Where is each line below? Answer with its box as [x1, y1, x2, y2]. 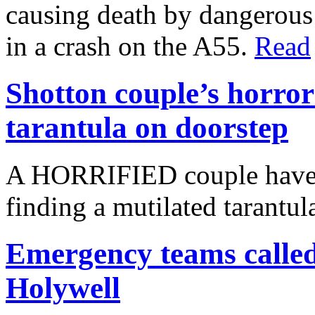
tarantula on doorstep [6, 111, 288, 145]
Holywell [6, 271, 120, 304]
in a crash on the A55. [6, 31, 255, 62]
